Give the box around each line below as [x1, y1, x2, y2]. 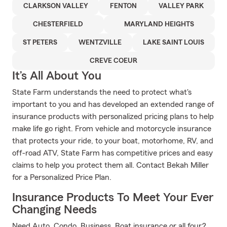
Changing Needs [12, 204, 97, 216]
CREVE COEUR [90, 57, 137, 64]
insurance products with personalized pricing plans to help [12, 112, 214, 121]
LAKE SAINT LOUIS [143, 39, 204, 46]
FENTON [109, 3, 137, 10]
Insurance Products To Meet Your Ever [12, 192, 213, 204]
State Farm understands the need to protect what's [12, 88, 192, 96]
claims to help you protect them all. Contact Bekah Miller [12, 161, 209, 169]
